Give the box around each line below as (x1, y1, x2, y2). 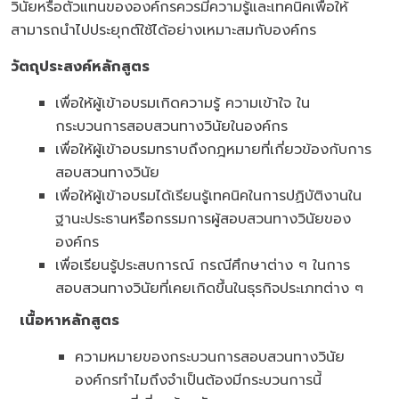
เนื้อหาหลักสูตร (11, 310, 119, 332)
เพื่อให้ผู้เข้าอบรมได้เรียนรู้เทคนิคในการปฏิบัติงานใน (55, 185, 362, 208)
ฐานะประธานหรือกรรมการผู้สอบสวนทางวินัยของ (55, 208, 351, 231)
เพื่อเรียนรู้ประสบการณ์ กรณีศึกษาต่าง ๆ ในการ (55, 255, 350, 277)
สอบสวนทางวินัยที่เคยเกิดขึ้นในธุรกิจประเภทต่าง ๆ (55, 278, 363, 300)
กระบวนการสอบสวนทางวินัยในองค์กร (55, 116, 288, 138)
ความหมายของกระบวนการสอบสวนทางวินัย (75, 346, 345, 369)
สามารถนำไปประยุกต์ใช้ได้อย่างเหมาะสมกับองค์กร (11, 20, 316, 42)
